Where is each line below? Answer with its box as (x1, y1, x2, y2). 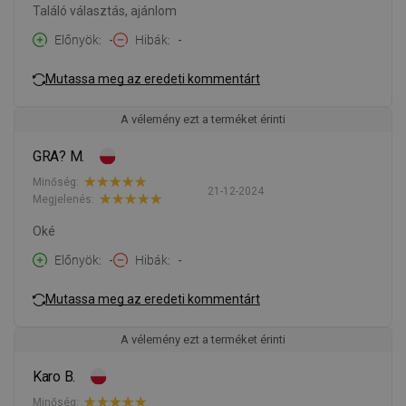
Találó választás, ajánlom (33, 4, 177, 19)
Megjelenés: (33, 192, 94, 206)
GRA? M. (33, 148, 85, 166)
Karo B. (33, 368, 76, 386)
